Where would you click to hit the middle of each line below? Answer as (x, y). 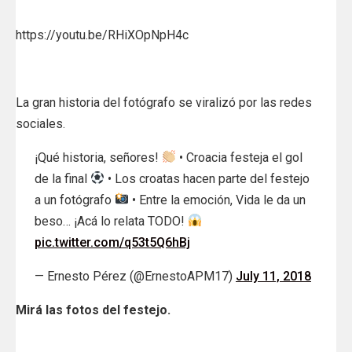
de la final (62, 178)
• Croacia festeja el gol (240, 157)
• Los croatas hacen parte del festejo (207, 178)
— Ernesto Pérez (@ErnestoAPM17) (135, 276)
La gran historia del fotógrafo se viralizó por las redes (164, 102)
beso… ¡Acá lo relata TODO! (111, 221)
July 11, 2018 (273, 276)
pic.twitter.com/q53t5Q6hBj (112, 242)
